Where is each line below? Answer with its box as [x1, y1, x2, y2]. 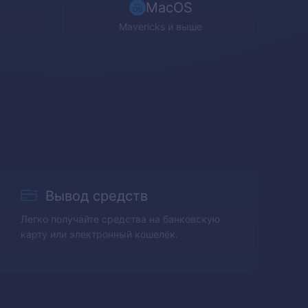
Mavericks [119, 21, 165, 32]
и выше [165, 21, 202, 32]
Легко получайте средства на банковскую [21, 212, 221, 225]
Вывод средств [45, 188, 148, 204]
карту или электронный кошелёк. [21, 228, 179, 240]
